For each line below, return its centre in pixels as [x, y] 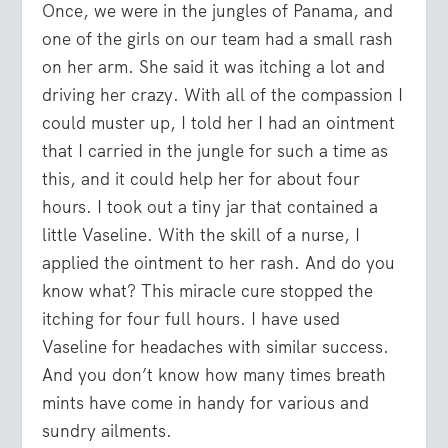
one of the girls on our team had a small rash [218, 38]
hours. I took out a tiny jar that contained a [210, 206]
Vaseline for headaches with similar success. [216, 346]
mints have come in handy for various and [206, 402]
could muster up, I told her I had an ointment [219, 122]
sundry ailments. [107, 430]
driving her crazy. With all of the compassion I [223, 94]
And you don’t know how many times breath [214, 374]
